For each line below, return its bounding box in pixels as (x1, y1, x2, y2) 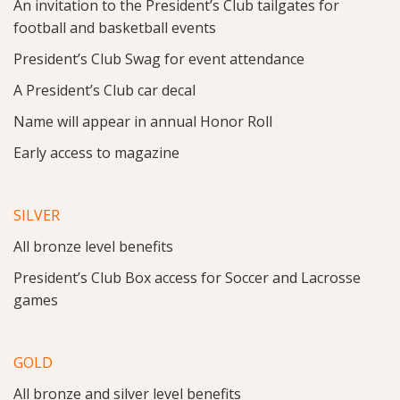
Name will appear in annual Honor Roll (13, 111, 272, 131)
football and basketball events (13, 17, 216, 37)
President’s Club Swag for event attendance (13, 48, 304, 69)
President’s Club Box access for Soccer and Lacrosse (13, 267, 361, 287)
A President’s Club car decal (13, 79, 196, 100)
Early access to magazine (13, 142, 179, 162)
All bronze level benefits (13, 236, 173, 256)
